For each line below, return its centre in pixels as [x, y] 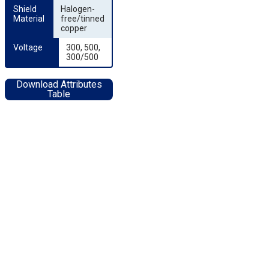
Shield [25, 9]
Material [29, 19]
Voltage [28, 47]
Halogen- [78, 9]
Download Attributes [59, 84]
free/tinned [83, 19]
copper [74, 28]
